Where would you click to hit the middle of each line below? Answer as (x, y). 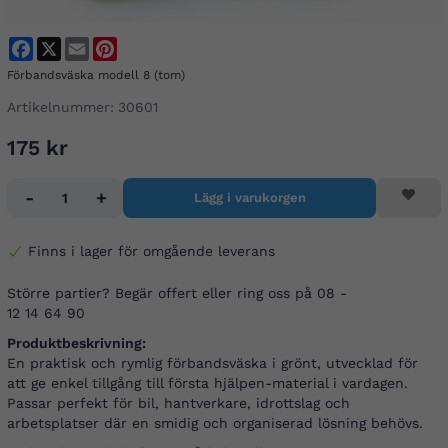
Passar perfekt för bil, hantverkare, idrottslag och (178, 403)
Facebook (65, 45)
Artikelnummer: (60, 107)
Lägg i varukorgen (249, 198)
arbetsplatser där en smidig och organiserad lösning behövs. (215, 423)
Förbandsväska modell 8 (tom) (96, 75)
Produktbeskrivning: (76, 343)
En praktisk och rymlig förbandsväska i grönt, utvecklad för (212, 363)
